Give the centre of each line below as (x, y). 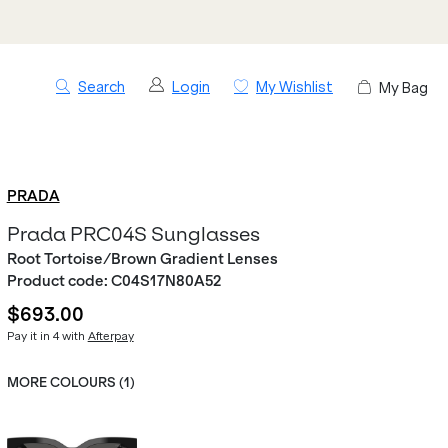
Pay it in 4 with (47, 336)
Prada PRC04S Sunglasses (133, 234)
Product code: (58, 281)
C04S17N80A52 (165, 281)
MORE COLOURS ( (65, 382)
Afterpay (110, 336)
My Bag (403, 87)
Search (101, 87)
